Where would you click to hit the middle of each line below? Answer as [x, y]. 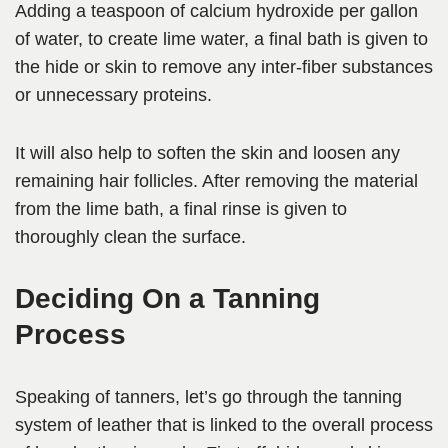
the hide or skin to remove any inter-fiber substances [224, 67]
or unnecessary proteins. [113, 95]
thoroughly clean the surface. [130, 237]
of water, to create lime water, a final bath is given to [221, 39]
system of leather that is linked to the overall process [224, 425]
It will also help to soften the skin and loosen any [207, 153]
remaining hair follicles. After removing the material [216, 181]
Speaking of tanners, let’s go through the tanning [208, 397]
